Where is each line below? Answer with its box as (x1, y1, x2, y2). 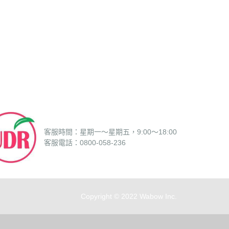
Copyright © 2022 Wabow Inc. (81, 192, 177, 200)
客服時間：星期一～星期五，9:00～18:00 (44, 128, 177, 136)
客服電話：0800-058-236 (44, 139, 126, 147)
